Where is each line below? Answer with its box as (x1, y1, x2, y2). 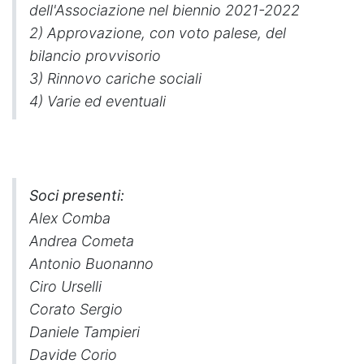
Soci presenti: (29, 186, 124, 204)
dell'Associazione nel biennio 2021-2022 (29, 2, 300, 19)
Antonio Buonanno (29, 254, 154, 272)
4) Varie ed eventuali (29, 93, 170, 110)
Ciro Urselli (29, 277, 102, 295)
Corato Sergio (29, 300, 123, 318)
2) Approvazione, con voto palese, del (29, 24, 286, 41)
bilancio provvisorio (29, 47, 161, 64)
